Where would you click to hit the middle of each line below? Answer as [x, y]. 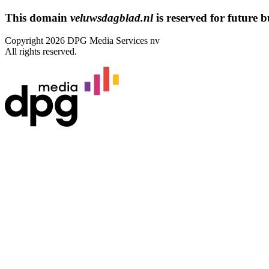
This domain [38, 17]
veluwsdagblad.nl [112, 17]
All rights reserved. [41, 52]
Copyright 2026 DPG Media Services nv [82, 41]
